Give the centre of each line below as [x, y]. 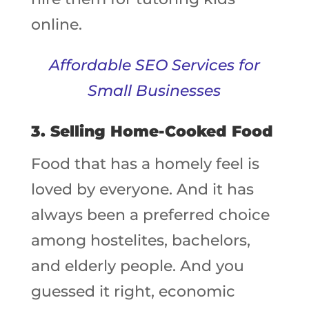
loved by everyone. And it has [142, 189]
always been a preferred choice [150, 215]
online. [56, 24]
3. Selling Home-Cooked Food [152, 131]
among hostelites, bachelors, [140, 240]
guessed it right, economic [133, 291]
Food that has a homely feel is [145, 164]
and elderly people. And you [137, 266]
